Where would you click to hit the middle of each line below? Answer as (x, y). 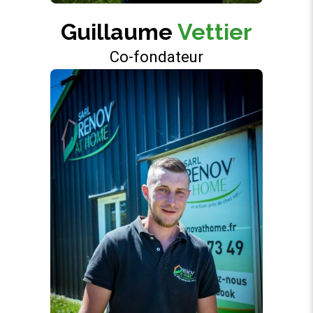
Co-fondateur (156, 57)
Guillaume (119, 31)
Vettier (215, 31)
